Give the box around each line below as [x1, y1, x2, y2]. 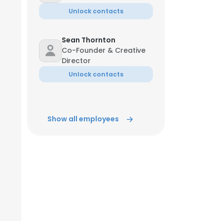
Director [62, 56, 91, 66]
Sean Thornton [62, 35, 115, 45]
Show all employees [47, 114, 119, 124]
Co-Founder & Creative [62, 45, 146, 55]
